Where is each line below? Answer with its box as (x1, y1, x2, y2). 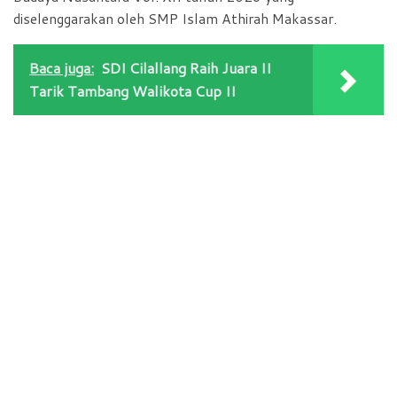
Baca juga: (29, 58, 94, 79)
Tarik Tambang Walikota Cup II (29, 81, 236, 102)
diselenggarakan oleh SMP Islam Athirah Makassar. (13, 9, 337, 29)
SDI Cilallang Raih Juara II (101, 58, 271, 79)
